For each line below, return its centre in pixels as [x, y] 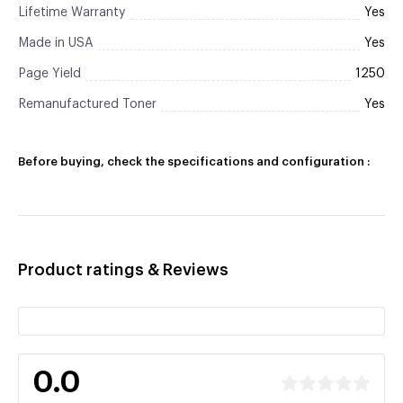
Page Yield [49, 74]
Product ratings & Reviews [123, 270]
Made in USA [56, 43]
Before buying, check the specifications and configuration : [194, 161]
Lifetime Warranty [72, 13]
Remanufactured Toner [87, 104]
